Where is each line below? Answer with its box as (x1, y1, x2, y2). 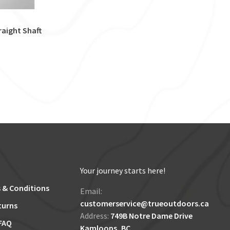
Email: (80, 186, 102, 197)
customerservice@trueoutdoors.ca (80, 198, 209, 209)
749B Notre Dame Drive (110, 210, 193, 221)
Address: (80, 210, 110, 221)
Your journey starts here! (80, 165, 165, 176)
